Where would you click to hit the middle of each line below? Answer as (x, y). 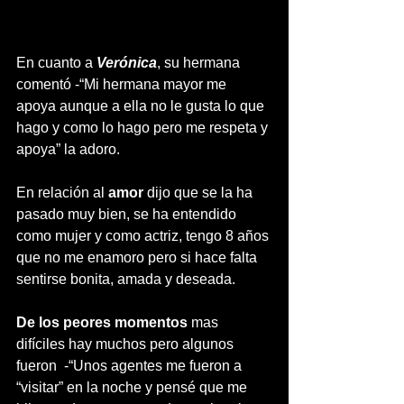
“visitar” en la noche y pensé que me (133, 387)
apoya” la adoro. (68, 149)
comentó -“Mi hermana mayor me (123, 84)
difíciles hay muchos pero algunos (127, 344)
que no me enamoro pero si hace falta (138, 257)
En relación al (62, 193)
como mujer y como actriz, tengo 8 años (144, 236)
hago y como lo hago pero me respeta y (144, 128)
